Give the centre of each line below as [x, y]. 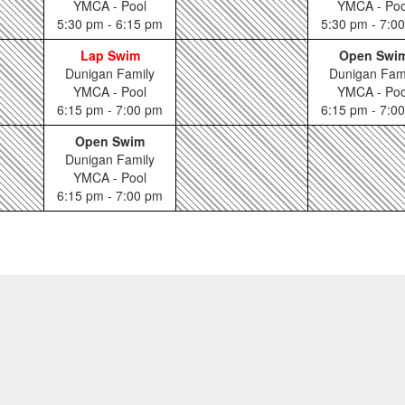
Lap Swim [110, 55]
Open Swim [110, 141]
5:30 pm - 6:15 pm [110, 24]
